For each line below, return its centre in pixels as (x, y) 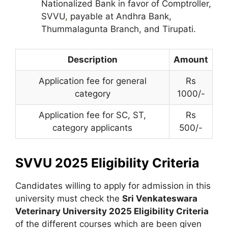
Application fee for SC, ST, (92, 115)
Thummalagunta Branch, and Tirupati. (119, 29)
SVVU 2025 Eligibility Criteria (107, 163)
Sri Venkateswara (160, 198)
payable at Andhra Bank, (120, 16)
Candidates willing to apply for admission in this (113, 186)
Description (92, 59)
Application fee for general (92, 81)
